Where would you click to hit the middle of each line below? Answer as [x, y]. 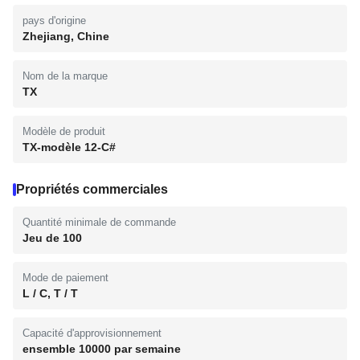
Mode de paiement [65, 278]
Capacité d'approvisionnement [92, 333]
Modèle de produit [64, 131]
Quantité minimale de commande [99, 222]
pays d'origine [54, 20]
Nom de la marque [65, 76]
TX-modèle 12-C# [69, 147]
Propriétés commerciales [92, 189]
